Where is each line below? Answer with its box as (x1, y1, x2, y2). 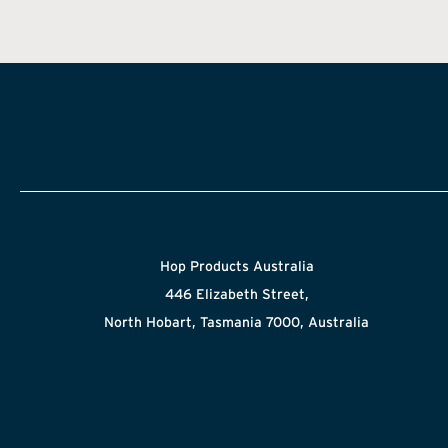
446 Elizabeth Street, (164, 285, 309, 302)
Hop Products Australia (159, 257, 314, 274)
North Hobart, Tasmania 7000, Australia (104, 313, 370, 330)
